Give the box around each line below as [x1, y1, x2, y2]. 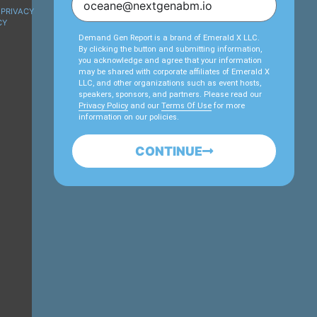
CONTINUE [135, 144, 203, 159]
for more [212, 101, 246, 111]
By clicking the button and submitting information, [79, 45, 263, 54]
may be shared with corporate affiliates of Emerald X [79, 67, 270, 77]
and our [128, 101, 162, 111]
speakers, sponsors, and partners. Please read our [79, 90, 263, 100]
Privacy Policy [79, 101, 129, 111]
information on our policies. [79, 113, 180, 122]
